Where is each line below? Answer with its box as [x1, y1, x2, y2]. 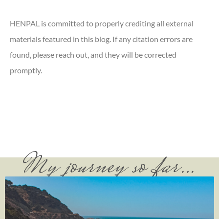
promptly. [10, 66, 42, 75]
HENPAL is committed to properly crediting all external [10, 19, 194, 28]
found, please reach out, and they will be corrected [10, 50, 176, 60]
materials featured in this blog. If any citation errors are [10, 34, 193, 44]
